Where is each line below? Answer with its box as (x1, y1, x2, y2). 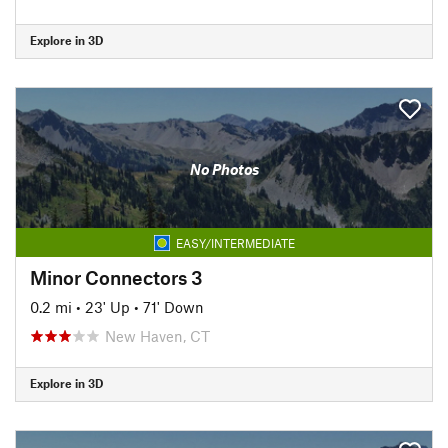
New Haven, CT (105, 326, 210, 345)
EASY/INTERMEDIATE (175, 235, 295, 250)
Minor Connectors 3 (30, 265, 203, 289)
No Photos (189, 160, 259, 178)
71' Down (143, 297, 204, 316)
